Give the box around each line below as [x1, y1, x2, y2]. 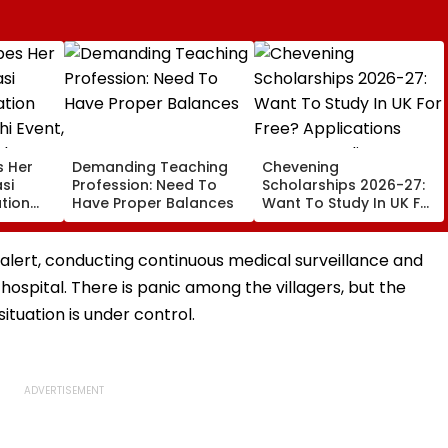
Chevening [262, 156, 339, 177]
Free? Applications [262, 210, 397, 231]
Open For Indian [262, 228, 378, 249]
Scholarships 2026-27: [262, 174, 425, 195]
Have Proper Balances [72, 192, 234, 213]
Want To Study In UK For [262, 192, 436, 213]
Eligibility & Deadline [262, 264, 406, 285]
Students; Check [262, 246, 381, 267]
